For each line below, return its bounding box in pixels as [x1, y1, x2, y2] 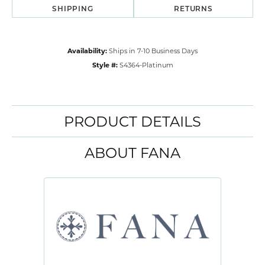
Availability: [67, 46, 107, 56]
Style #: [92, 60, 118, 70]
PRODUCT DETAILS [64, 112, 201, 131]
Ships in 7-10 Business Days [109, 46, 198, 56]
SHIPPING [52, 4, 93, 14]
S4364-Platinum [119, 60, 173, 70]
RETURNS [174, 4, 213, 14]
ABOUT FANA [85, 143, 180, 162]
